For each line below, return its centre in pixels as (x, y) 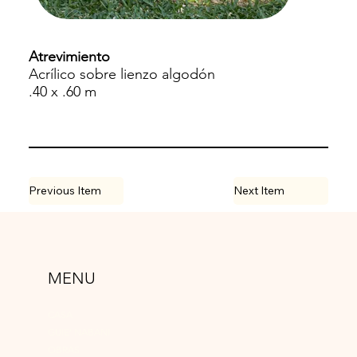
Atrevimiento (69, 57)
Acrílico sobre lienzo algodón (124, 75)
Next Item (259, 191)
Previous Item (65, 191)
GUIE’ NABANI (79, 332)
